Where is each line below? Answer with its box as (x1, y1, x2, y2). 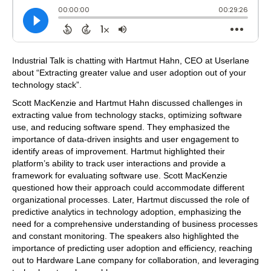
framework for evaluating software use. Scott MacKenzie (12, 170, 227, 180)
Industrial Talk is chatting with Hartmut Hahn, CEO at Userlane (12, 55, 249, 65)
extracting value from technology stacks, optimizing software (12, 109, 242, 120)
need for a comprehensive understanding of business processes (12, 218, 258, 229)
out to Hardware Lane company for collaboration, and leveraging (12, 255, 259, 265)
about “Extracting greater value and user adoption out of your (12, 67, 246, 77)
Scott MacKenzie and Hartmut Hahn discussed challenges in (12, 97, 243, 108)
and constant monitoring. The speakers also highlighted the (12, 230, 239, 241)
